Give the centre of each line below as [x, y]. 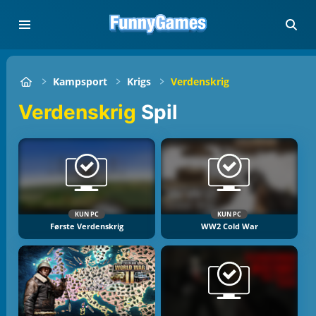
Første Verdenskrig [86, 227]
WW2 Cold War [229, 227]
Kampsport [80, 81]
